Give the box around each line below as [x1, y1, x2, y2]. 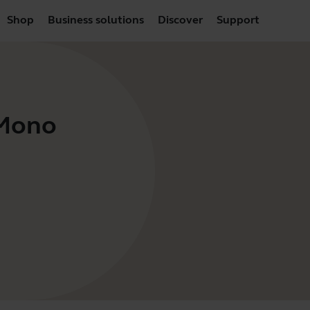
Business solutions [47, 12, 144, 26]
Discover [157, 12, 203, 26]
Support [216, 12, 259, 26]
